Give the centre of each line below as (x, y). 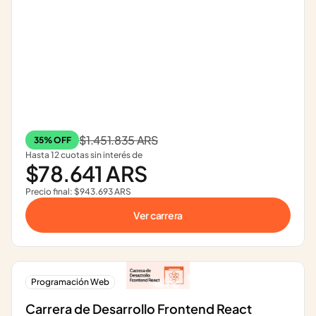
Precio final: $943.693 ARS (78, 192)
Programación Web (70, 282)
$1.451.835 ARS (119, 140)
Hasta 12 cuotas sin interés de (84, 155)
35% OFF (53, 140)
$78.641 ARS (86, 174)
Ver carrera (158, 215)
